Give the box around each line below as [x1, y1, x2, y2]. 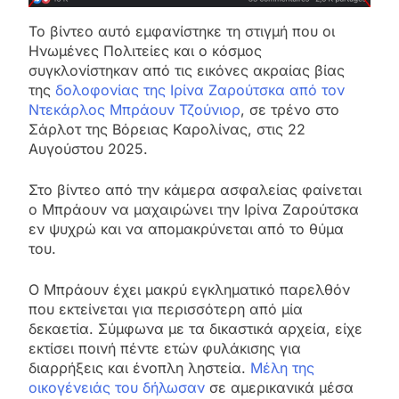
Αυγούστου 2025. [28, 140, 148, 159]
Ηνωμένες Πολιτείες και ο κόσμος [28, 42, 262, 61]
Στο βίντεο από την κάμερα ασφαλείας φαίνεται [28, 181, 362, 199]
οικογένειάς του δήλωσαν [28, 379, 205, 397]
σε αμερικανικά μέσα [205, 379, 354, 397]
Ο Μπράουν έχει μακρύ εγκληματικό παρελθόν [28, 281, 350, 299]
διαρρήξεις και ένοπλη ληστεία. [28, 359, 250, 378]
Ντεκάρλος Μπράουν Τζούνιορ [28, 101, 240, 119]
